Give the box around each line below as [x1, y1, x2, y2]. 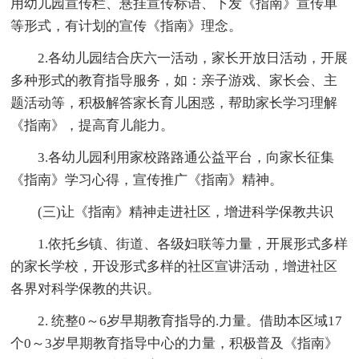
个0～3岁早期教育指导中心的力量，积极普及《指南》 [10, 335, 339, 351]
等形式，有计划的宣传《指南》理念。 [10, 18, 243, 34]
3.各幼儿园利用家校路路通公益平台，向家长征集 [38, 149, 335, 165]
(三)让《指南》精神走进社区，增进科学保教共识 [38, 204, 334, 220]
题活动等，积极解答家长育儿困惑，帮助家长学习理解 [10, 95, 338, 111]
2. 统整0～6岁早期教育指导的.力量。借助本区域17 [38, 313, 343, 329]
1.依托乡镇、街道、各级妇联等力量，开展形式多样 [38, 236, 349, 252]
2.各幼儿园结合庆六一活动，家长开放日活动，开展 [38, 50, 349, 66]
